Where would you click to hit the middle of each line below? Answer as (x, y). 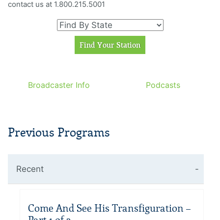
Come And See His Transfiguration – (109, 208)
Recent (30, 169)
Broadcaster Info (59, 85)
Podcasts (163, 85)
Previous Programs (59, 133)
